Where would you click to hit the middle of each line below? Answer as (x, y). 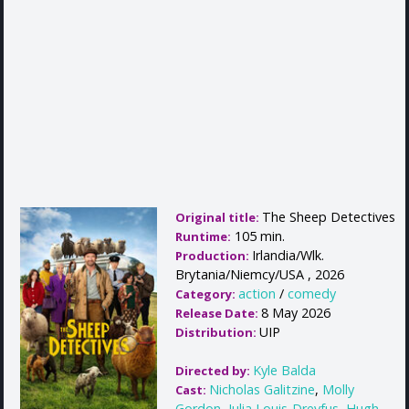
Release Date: (218, 314)
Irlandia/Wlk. (288, 256)
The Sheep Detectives (329, 217)
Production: (214, 256)
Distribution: (217, 333)
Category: (207, 294)
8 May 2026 (296, 313)
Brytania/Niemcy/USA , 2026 (260, 275)
